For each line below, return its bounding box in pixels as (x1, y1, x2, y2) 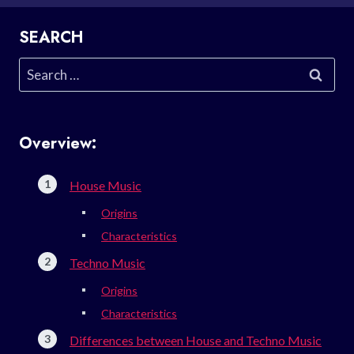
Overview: (19, 131, 96, 155)
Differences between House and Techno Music (70, 332, 322, 348)
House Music (70, 177, 141, 193)
